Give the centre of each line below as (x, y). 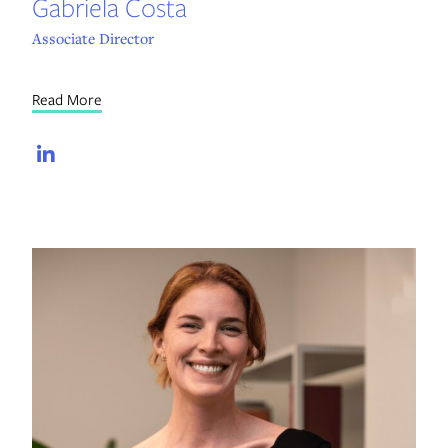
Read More (66, 99)
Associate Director (92, 38)
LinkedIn (114, 155)
